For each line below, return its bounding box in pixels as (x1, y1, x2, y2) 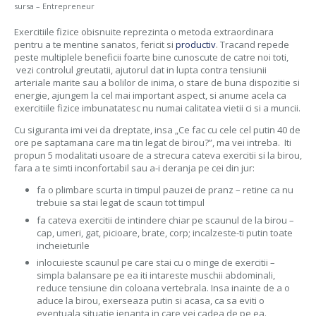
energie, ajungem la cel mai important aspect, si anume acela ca (13, 89, 286, 102)
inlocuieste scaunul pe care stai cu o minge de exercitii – (37, 256, 275, 269)
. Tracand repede (215, 38, 289, 51)
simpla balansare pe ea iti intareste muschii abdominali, (37, 269, 275, 281)
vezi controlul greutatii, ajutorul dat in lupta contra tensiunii (13, 63, 267, 76)
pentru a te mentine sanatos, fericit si (13, 38, 176, 51)
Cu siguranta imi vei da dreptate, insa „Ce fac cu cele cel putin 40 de (13, 123, 300, 136)
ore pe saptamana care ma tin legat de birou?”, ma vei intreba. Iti (13, 136, 291, 149)
